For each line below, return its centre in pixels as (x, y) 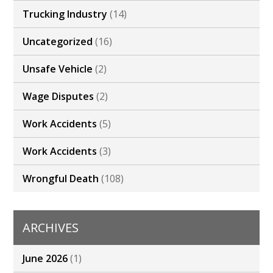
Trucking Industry (65, 14)
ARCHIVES (51, 228)
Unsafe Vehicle (58, 69)
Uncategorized (58, 42)
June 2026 (45, 259)
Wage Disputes (58, 97)
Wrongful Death (61, 179)
